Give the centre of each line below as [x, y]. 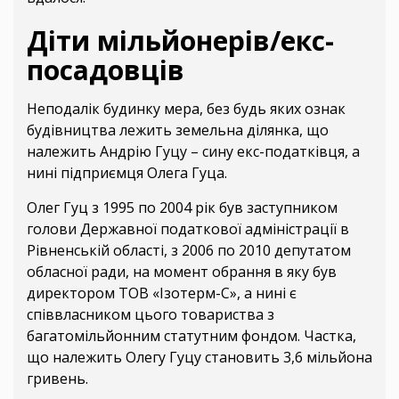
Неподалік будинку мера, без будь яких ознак [186, 108]
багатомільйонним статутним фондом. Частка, [191, 335]
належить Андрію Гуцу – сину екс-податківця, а [193, 151]
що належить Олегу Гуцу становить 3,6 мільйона [199, 357]
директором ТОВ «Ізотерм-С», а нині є [162, 293]
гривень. [57, 378]
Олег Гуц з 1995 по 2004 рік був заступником [182, 207]
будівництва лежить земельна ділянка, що [178, 130]
